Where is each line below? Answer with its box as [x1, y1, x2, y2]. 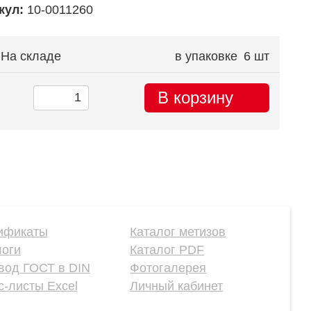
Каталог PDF [130, 242, 205, 257]
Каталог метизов [130, 224, 226, 239]
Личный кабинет [130, 278, 224, 293]
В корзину [158, 87, 233, 107]
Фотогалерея [130, 260, 207, 275]
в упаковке [175, 49, 237, 63]
